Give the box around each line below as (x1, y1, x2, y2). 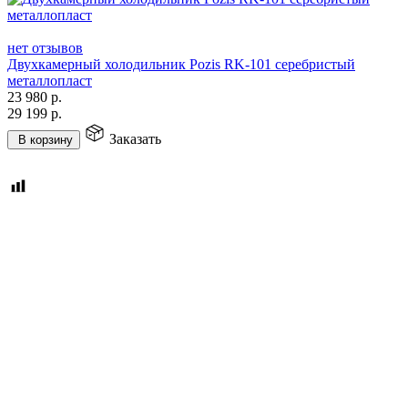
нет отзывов (7, 39, 83, 56)
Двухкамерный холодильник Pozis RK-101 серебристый (7, 56, 355, 72)
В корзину (18, 132, 73, 147)
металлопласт (7, 72, 92, 88)
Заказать (109, 130, 161, 147)
